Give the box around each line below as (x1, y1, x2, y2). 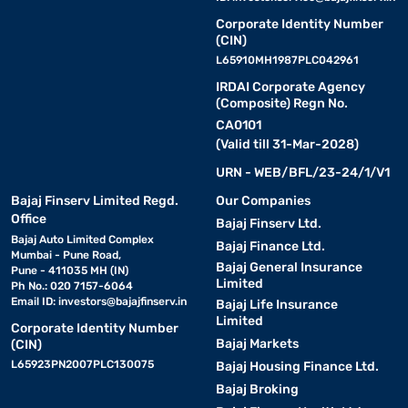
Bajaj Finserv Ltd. (215, 215, 321, 231)
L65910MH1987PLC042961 (215, 53, 359, 66)
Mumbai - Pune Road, (11, 248, 121, 261)
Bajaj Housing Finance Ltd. (215, 358, 379, 374)
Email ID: (11, 294, 58, 308)
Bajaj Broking (215, 381, 299, 397)
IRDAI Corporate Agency (215, 78, 365, 95)
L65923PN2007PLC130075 (11, 357, 154, 371)
